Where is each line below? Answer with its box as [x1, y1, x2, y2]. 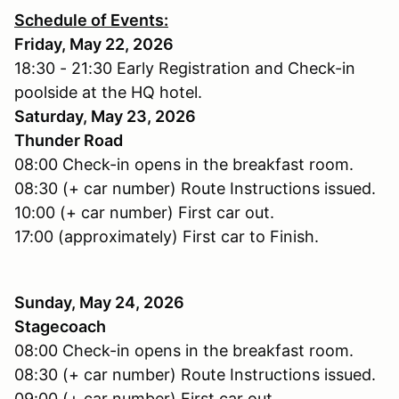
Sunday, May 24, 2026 [14, 292, 184, 312]
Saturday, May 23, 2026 [14, 106, 196, 126]
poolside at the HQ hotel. [14, 82, 202, 102]
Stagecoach [14, 316, 106, 336]
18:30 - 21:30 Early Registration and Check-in [14, 58, 355, 77]
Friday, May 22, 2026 [14, 34, 174, 53]
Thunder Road [14, 130, 123, 150]
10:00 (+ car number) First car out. [14, 202, 274, 222]
